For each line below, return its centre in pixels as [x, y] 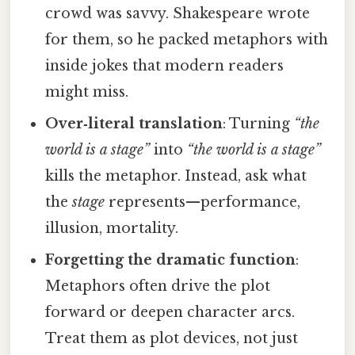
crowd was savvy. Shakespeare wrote [178, 14]
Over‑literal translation [134, 124]
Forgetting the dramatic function [171, 260]
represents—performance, [203, 202]
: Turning [259, 124]
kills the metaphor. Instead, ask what [176, 176]
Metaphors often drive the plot [158, 286]
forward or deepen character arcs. [170, 313]
